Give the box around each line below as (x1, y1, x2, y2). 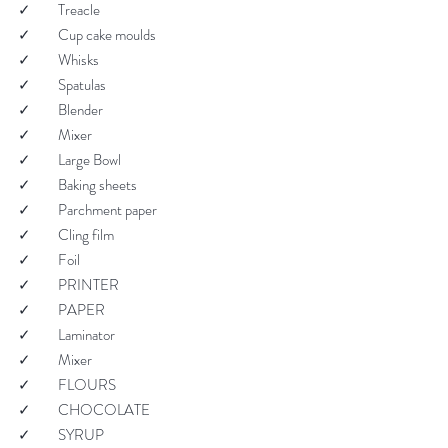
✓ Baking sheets (18, 173, 137, 196)
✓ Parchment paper (18, 198, 157, 221)
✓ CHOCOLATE (18, 398, 150, 421)
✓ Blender (18, 98, 103, 121)
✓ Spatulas (18, 73, 106, 96)
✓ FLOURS (18, 373, 116, 396)
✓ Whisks (18, 48, 99, 71)
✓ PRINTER (18, 273, 119, 296)
